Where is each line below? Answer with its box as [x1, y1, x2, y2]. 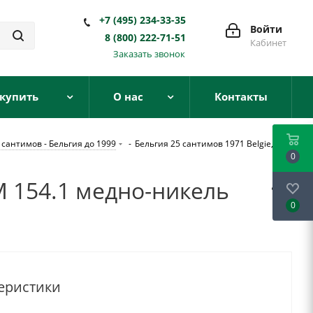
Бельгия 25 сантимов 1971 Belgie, [135, 138, 273, 150]
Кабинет [250, 36, 286, 49]
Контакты [214, 89, 268, 103]
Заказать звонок [113, 48, 185, 60]
